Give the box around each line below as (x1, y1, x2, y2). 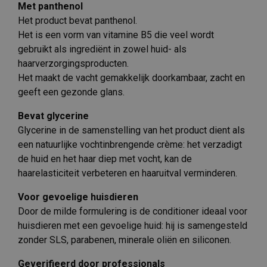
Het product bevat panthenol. (18, 14, 137, 26)
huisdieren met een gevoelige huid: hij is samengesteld (18, 219, 247, 231)
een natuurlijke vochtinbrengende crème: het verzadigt (18, 138, 242, 150)
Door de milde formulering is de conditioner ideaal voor (18, 205, 247, 217)
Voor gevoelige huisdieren (18, 191, 138, 203)
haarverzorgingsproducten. (18, 57, 129, 69)
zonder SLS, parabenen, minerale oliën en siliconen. (18, 234, 231, 246)
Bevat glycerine (18, 110, 89, 122)
